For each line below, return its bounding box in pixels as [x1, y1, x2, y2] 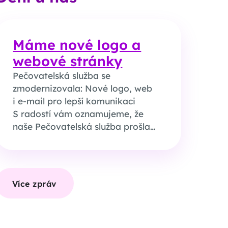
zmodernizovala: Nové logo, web [13, 83, 153, 94]
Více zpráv [12, 178, 57, 189]
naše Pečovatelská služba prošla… [13, 121, 156, 132]
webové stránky [13, 52, 123, 70]
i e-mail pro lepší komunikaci [13, 96, 136, 107]
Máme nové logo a [13, 36, 141, 54]
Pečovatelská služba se [13, 70, 111, 81]
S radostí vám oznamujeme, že [13, 108, 144, 120]
